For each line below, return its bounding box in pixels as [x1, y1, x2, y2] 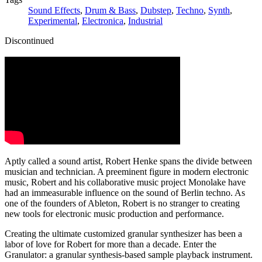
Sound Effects [28, 5, 80, 15]
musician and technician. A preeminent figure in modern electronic [5, 166, 249, 177]
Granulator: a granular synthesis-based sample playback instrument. [5, 249, 253, 260]
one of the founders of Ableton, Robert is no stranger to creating [5, 198, 240, 208]
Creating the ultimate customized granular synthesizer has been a [5, 228, 242, 239]
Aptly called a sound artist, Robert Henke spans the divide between [5, 156, 252, 166]
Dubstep [140, 5, 171, 15]
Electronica [82, 15, 123, 26]
